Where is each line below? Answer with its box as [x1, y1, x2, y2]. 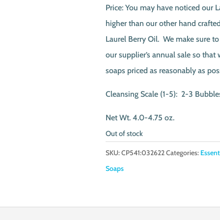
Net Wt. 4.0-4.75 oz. [105, 113, 174, 122]
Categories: [165, 148, 200, 157]
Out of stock [105, 129, 143, 138]
